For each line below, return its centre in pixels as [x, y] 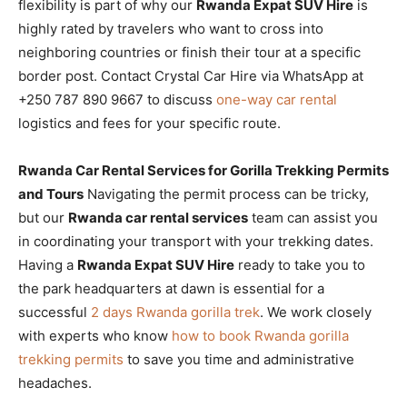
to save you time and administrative [239, 359]
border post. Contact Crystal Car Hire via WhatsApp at [191, 75]
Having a [48, 264]
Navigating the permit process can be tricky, [226, 194]
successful [55, 312]
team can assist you [313, 217]
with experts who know [95, 335]
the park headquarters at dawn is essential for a [171, 288]
